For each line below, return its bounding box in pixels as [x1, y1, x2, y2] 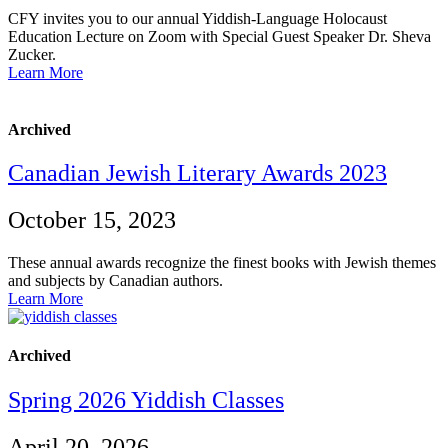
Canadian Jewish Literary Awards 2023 [8, 160, 387, 187]
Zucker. [8, 45, 56, 63]
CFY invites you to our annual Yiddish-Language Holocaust [8, 9, 387, 27]
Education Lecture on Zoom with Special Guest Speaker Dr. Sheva [8, 27, 431, 45]
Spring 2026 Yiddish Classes [8, 386, 284, 413]
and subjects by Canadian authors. [8, 272, 223, 290]
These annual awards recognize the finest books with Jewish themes [8, 254, 436, 272]
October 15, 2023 [8, 207, 176, 234]
